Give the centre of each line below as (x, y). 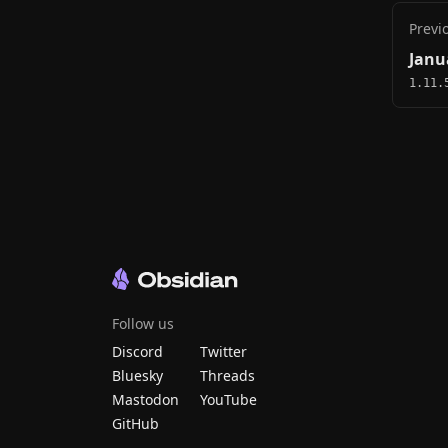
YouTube (228, 399)
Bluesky (137, 375)
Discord (137, 351)
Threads (227, 375)
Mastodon (145, 399)
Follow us (143, 323)
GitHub (135, 423)
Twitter (223, 351)
